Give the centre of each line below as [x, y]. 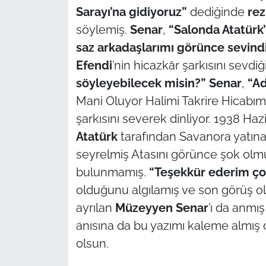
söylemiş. [103, 29]
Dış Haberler [63, 210]
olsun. [92, 243]
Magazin [53, 240]
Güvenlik [54, 88]
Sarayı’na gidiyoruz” [131, 12]
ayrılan [95, 208]
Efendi [94, 65]
